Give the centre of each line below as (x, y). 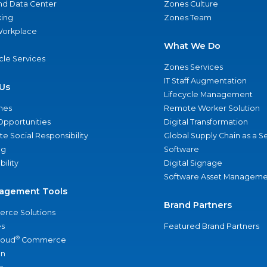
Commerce (43, 240)
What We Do (192, 46)
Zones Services (193, 67)
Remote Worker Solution (212, 108)
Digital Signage (193, 163)
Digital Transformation (206, 122)
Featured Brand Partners (211, 226)
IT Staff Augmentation (205, 81)
